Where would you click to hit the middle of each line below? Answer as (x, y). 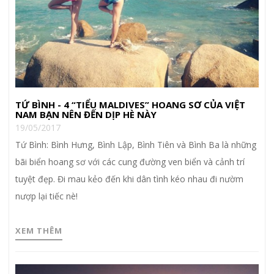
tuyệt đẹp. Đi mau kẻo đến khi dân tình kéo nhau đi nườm (129, 179)
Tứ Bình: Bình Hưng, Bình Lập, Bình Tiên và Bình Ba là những (136, 144)
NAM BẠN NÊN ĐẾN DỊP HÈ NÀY (86, 114)
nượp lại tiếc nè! (46, 196)
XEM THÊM (39, 230)
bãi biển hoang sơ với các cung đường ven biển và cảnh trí (130, 161)
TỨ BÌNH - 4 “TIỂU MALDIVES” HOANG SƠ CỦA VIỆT (130, 104)
